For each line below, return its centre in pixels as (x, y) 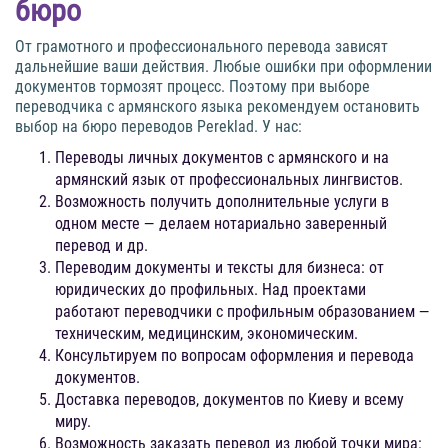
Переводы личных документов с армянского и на (222, 158)
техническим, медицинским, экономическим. (206, 334)
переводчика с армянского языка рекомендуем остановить (217, 107)
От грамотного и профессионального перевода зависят (201, 47)
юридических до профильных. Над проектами (210, 290)
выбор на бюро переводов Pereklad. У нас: (158, 127)
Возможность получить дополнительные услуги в (222, 202)
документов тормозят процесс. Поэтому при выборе (192, 87)
